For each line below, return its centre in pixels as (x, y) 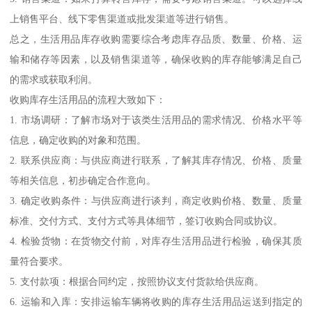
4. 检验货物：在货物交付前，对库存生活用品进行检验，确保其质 (156, 241)
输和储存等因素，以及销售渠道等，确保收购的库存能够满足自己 (156, 59)
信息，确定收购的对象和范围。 (78, 140)
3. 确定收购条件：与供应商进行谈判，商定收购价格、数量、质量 (156, 200)
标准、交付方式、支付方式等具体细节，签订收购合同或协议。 (147, 220)
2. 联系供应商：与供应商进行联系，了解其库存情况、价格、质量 (156, 160)
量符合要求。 (39, 261)
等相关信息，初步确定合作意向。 (83, 180)
